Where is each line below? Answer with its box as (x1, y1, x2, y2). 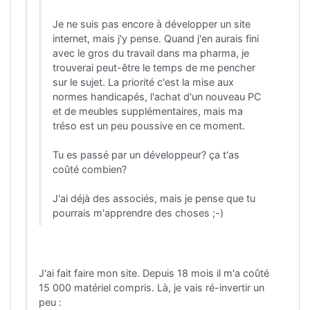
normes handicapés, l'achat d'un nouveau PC (53, 90, 261, 102)
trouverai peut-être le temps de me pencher (53, 61, 255, 73)
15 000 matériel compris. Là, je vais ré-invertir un (39, 281, 264, 293)
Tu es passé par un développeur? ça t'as (53, 148, 239, 161)
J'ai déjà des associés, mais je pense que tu (53, 192, 255, 204)
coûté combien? (53, 163, 127, 175)
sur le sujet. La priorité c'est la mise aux (53, 75, 234, 88)
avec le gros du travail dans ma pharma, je (53, 46, 249, 59)
